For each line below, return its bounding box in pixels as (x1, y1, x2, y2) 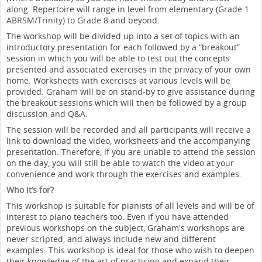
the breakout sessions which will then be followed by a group (6, 97, 247, 108)
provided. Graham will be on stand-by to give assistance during (6, 86, 255, 97)
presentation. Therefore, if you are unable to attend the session (6, 146, 256, 157)
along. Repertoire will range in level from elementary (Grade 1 (6, 4, 249, 15)
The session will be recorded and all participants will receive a (6, 124, 251, 135)
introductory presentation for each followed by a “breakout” (6, 42, 240, 53)
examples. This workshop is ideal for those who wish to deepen (6, 244, 254, 256)
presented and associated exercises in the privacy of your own (6, 64, 251, 75)
